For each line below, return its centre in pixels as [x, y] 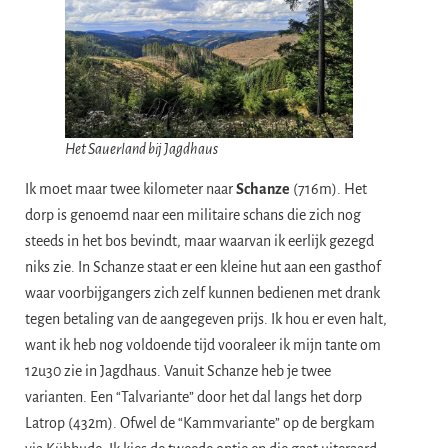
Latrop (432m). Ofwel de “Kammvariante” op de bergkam [200, 422]
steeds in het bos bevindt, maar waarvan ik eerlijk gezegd [199, 240]
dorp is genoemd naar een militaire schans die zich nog [193, 214]
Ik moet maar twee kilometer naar [130, 188]
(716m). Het [328, 188]
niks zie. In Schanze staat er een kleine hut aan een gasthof [203, 266]
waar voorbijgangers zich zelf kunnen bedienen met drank [202, 292]
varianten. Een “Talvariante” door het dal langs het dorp [193, 396]
